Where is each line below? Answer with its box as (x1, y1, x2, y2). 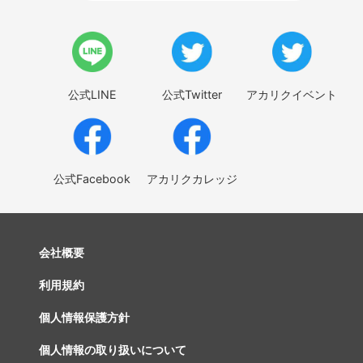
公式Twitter (162, 87, 223, 101)
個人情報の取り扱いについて (38, 342, 186, 357)
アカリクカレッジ (147, 171, 238, 186)
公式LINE (67, 87, 117, 101)
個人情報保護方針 (38, 310, 130, 324)
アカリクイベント (246, 87, 338, 101)
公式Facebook (53, 171, 131, 186)
